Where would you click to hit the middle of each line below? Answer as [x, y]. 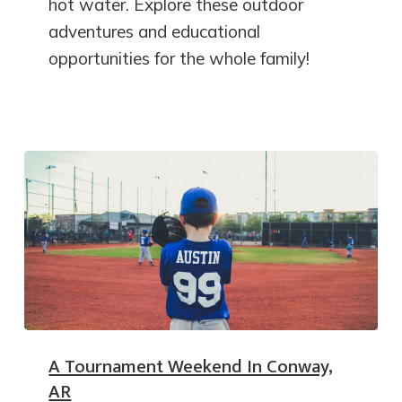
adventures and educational [155, 32]
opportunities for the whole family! [179, 59]
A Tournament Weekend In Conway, [191, 367]
